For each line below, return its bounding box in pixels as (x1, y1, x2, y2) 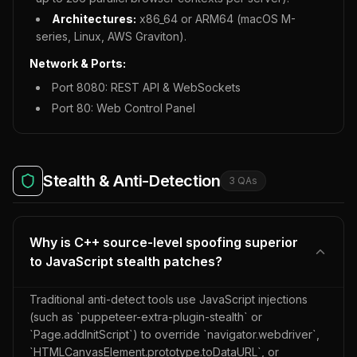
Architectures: (52, 12, 136, 25)
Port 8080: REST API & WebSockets (52, 80, 241, 94)
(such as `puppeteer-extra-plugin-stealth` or (29, 310, 262, 324)
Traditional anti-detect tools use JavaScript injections (29, 292, 308, 306)
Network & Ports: (29, 57, 126, 70)
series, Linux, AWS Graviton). (36, 29, 186, 43)
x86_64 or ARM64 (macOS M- (136, 12, 296, 25)
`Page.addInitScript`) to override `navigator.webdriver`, (29, 328, 320, 341)
